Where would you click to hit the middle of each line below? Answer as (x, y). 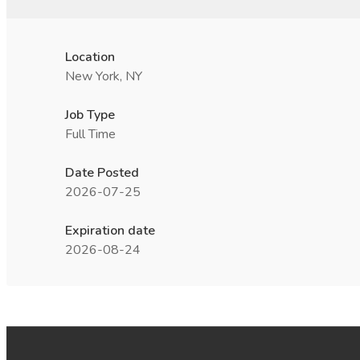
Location (90, 57)
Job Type (90, 115)
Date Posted (102, 173)
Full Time (90, 134)
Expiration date (110, 231)
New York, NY (104, 76)
